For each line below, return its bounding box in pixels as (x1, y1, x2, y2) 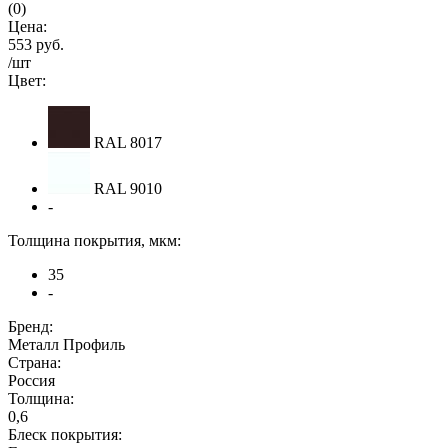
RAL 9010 (90, 179, 162, 197)
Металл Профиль (8, 335, 125, 353)
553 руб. (8, 35, 64, 53)
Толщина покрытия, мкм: (8, 231, 181, 249)
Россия (8, 371, 55, 389)
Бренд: (8, 317, 53, 335)
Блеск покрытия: (8, 425, 122, 443)
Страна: (8, 353, 61, 371)
